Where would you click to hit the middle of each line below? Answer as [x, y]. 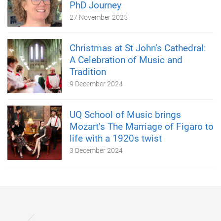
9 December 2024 [96, 84]
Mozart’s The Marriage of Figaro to [142, 126]
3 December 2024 [96, 150]
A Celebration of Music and [126, 60]
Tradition [88, 72]
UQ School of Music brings [125, 114]
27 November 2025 [99, 17]
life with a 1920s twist [116, 138]
